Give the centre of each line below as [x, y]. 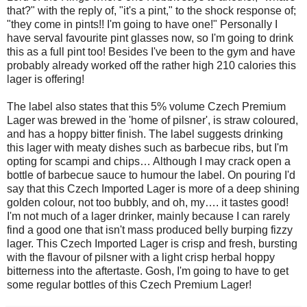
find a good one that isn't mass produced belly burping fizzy [150, 230]
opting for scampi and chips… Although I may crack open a [149, 161]
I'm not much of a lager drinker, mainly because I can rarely [148, 216]
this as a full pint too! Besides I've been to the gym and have [151, 51]
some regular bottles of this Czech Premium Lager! [129, 284]
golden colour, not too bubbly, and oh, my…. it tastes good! [148, 202]
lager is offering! [46, 79]
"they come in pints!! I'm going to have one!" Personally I [142, 24]
